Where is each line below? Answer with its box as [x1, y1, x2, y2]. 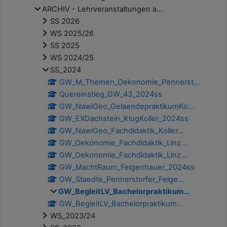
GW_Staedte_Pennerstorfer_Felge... [59, 175, 184, 184]
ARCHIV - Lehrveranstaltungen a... [42, 5, 163, 14]
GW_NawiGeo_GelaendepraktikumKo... [59, 102, 195, 111]
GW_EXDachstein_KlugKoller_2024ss [59, 114, 189, 124]
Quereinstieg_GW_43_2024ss [59, 90, 163, 99]
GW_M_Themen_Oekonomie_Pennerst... [59, 78, 200, 87]
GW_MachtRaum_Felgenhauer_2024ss [59, 163, 195, 172]
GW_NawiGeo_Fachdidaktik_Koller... [59, 126, 184, 136]
